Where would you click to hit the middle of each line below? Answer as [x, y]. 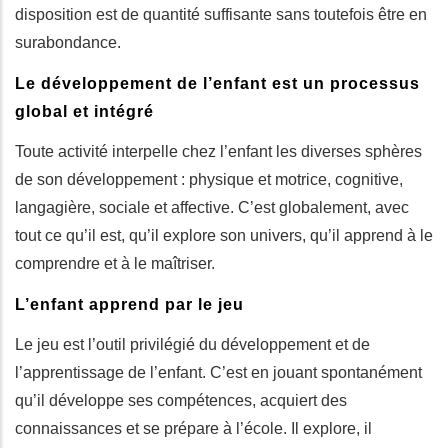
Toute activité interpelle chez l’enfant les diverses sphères [218, 151]
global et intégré [84, 112]
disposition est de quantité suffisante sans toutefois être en [221, 14]
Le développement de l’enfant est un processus [217, 84]
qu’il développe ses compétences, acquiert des [181, 400]
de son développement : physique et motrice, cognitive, [209, 179]
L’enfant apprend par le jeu [129, 305]
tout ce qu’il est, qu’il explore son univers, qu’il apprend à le [224, 235]
